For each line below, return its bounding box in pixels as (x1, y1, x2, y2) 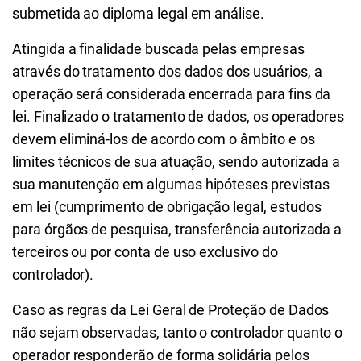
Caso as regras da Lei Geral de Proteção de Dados (12, 301, 330, 318)
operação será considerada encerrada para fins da (12, 85, 331, 102)
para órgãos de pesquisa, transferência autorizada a (12, 221, 342, 238)
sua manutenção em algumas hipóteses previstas (12, 176, 330, 193)
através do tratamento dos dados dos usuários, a (12, 63, 322, 80)
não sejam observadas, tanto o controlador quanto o (12, 324, 343, 341)
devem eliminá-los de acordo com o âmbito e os (12, 131, 315, 147)
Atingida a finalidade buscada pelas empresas (12, 40, 305, 57)
